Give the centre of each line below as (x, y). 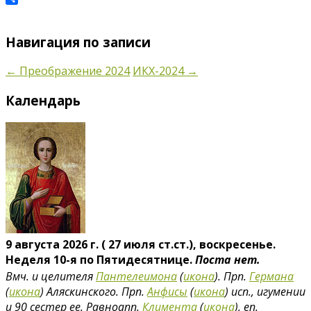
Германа (271, 276)
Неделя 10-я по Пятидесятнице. (100, 259)
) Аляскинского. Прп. (94, 291)
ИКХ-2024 (160, 71)
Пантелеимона (136, 276)
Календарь (43, 100)
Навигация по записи (78, 42)
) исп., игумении (265, 291)
